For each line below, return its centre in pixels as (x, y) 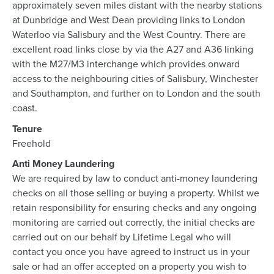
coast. (25, 108)
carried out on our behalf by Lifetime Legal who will (122, 237)
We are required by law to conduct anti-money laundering (135, 179)
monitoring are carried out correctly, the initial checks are (134, 223)
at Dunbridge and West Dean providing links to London (129, 20)
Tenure (27, 128)
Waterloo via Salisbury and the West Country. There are (129, 35)
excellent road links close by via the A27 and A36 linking (133, 50)
